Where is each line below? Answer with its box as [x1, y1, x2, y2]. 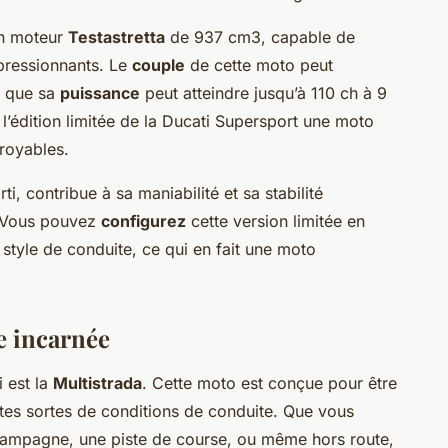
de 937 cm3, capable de [165, 27, 355, 48]
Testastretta [68, 27, 165, 48]
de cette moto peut [185, 55, 333, 76]
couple [132, 55, 185, 76]
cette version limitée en [186, 211, 365, 232]
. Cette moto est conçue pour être [142, 373, 397, 394]
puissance [60, 83, 140, 104]
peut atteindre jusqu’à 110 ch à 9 [140, 83, 387, 104]
